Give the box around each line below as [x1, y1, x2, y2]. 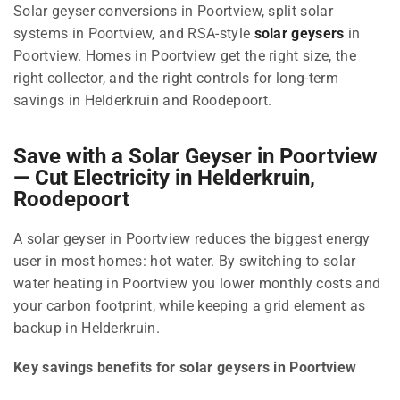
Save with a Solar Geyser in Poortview [13, 144, 378, 170]
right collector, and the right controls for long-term [13, 69, 338, 87]
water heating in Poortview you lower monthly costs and [13, 275, 381, 293]
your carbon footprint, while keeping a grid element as [13, 297, 366, 315]
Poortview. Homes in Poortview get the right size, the [13, 46, 356, 64]
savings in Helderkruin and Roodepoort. [13, 91, 272, 109]
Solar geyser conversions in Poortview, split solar [13, 2, 334, 20]
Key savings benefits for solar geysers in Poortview [13, 358, 357, 376]
